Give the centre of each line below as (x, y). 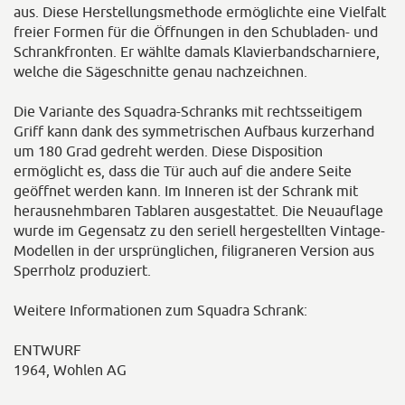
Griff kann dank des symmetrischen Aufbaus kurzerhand (194, 131)
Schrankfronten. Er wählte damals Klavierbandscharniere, (197, 52)
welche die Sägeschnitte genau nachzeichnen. (160, 71)
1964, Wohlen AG (70, 370)
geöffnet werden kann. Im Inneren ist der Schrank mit (186, 191)
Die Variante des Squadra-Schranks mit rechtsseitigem (188, 111)
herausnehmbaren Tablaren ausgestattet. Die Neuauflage (198, 211)
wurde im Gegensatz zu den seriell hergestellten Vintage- (199, 231)
